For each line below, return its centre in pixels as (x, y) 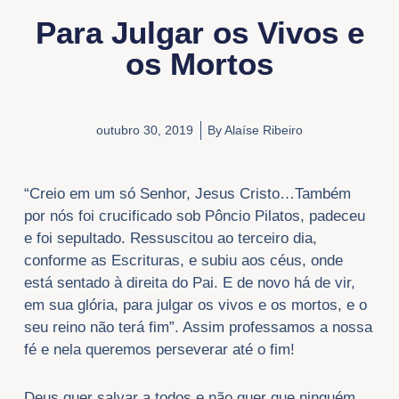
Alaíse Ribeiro (262, 130)
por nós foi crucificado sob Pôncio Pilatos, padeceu (194, 216)
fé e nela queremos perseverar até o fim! (159, 349)
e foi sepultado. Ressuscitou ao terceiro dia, (170, 238)
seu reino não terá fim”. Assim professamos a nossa (198, 327)
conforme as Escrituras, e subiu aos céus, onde (183, 260)
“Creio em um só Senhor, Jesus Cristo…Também (187, 193)
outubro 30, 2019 (145, 130)
